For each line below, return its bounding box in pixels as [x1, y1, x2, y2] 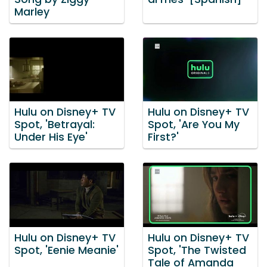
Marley [14, 4, 49, 19]
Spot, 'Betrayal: [14, 117, 95, 132]
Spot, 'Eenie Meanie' [14, 243, 119, 257]
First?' [148, 130, 179, 145]
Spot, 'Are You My [148, 117, 240, 132]
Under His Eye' [14, 130, 88, 145]
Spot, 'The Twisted [148, 243, 246, 257]
